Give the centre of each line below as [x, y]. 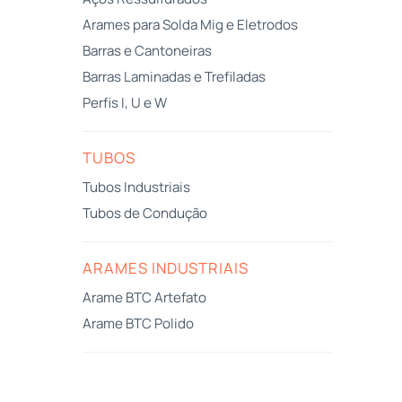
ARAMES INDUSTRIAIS [166, 268]
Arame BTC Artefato [144, 298]
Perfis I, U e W [125, 103]
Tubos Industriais [136, 188]
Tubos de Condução [145, 214]
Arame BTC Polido [138, 324]
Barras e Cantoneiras [147, 51]
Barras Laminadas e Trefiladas [174, 77]
